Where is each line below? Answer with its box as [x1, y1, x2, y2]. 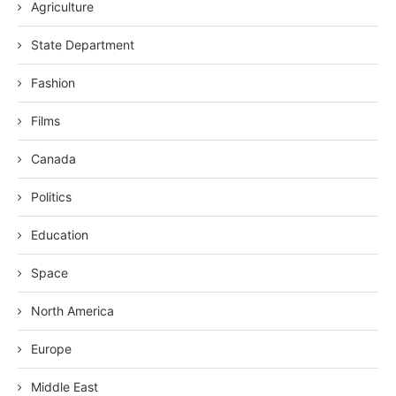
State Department [31, 37, 134, 53]
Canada [31, 151, 76, 167]
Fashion [31, 75, 75, 91]
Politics [31, 189, 72, 205]
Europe [31, 341, 72, 357]
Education [31, 227, 88, 243]
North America [31, 303, 114, 319]
